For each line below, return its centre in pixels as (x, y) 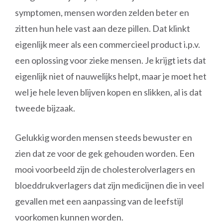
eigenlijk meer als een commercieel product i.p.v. (108, 44)
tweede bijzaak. (45, 108)
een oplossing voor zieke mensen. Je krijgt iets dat (111, 60)
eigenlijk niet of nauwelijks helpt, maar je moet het (111, 76)
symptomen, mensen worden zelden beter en (102, 12)
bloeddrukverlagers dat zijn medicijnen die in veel (110, 185)
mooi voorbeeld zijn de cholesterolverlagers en (105, 169)
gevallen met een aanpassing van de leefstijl (99, 201)
